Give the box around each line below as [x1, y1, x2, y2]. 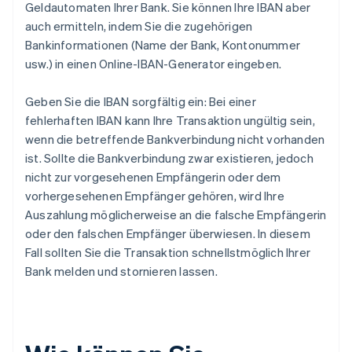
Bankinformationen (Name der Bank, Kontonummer [25, 36, 301, 53]
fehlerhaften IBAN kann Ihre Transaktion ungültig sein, [25, 112, 315, 128]
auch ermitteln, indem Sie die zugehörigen [25, 17, 253, 34]
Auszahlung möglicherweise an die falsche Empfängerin [25, 206, 327, 222]
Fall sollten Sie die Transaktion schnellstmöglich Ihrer [25, 244, 311, 260]
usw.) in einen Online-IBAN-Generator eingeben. [25, 55, 282, 71]
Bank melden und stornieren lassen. [25, 262, 218, 279]
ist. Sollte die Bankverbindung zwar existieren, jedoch [25, 149, 313, 166]
